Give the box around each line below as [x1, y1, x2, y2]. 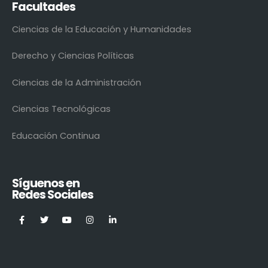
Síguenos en [12, 175, 80, 192]
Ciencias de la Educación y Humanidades [12, 23, 191, 35]
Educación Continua [12, 129, 100, 142]
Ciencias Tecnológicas [12, 103, 111, 115]
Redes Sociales [12, 187, 94, 203]
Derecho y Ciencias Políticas [12, 50, 134, 62]
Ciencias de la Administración [12, 76, 141, 89]
